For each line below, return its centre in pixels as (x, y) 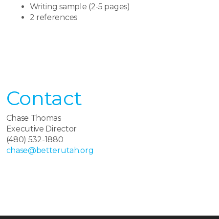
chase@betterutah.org (50, 150)
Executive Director (42, 129)
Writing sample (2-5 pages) (80, 7)
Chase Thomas (33, 118)
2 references (53, 17)
